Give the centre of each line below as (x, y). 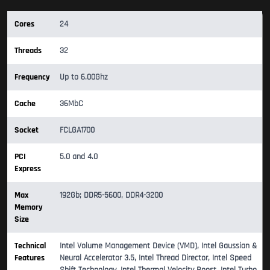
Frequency (32, 77)
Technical (30, 246)
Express (28, 169)
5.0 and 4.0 (79, 157)
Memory (29, 208)
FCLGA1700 (77, 130)
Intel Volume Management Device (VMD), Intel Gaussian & (158, 246)
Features (30, 258)
